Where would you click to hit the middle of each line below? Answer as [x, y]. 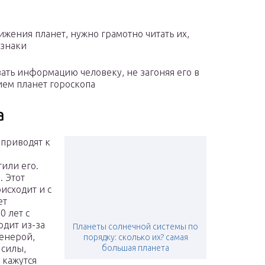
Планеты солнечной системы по [135, 227]
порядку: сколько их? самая [135, 237]
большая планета [135, 248]
